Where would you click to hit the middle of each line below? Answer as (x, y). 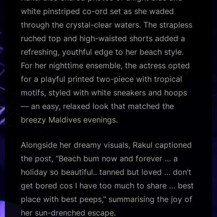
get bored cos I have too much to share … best (107, 185)
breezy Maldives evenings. (69, 119)
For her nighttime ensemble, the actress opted (105, 65)
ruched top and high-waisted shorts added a (103, 38)
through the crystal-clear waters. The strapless (107, 24)
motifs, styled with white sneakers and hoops (104, 92)
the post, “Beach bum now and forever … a (99, 158)
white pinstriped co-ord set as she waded (97, 11)
